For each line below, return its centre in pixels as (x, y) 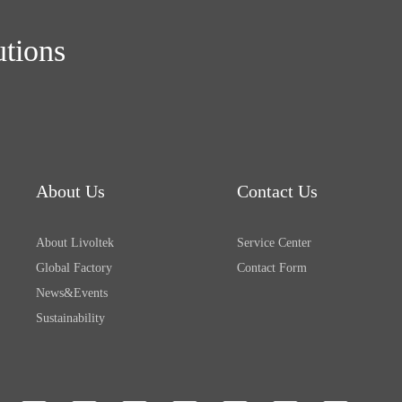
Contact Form (272, 268)
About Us (70, 191)
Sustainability (70, 318)
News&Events (72, 293)
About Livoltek (75, 243)
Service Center (274, 243)
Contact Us (277, 191)
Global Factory (74, 268)
